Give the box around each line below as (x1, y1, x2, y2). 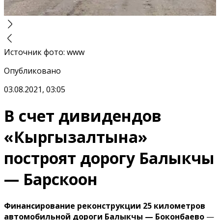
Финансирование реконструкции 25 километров (4, 200, 205, 211)
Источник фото (4, 47, 63, 57)
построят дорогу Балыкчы (4, 147, 215, 169)
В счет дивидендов (4, 105, 162, 127)
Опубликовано (4, 65, 61, 76)
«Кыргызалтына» (4, 126, 147, 148)
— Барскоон (4, 168, 98, 190)
